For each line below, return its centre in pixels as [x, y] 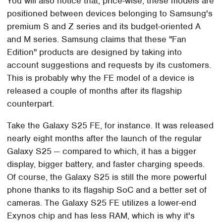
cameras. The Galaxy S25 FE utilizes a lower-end [102, 202]
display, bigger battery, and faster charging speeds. [106, 164]
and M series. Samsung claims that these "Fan [97, 39]
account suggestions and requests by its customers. [109, 65]
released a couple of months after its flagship [95, 90]
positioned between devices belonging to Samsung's [110, 13]
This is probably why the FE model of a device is [101, 78]
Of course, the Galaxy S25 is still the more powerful [107, 177]
